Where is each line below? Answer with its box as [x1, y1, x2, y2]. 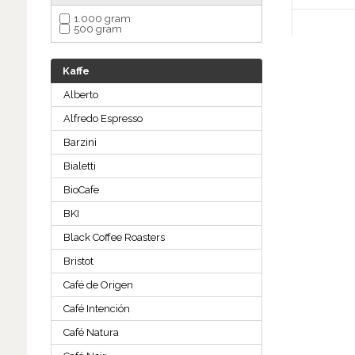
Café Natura [63, 326, 119, 339]
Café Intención [63, 303, 130, 315]
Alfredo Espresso [63, 113, 143, 125]
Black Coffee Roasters [63, 231, 165, 244]
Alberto [63, 89, 98, 101]
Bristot [63, 255, 94, 268]
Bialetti [63, 160, 96, 173]
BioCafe [63, 184, 99, 197]
